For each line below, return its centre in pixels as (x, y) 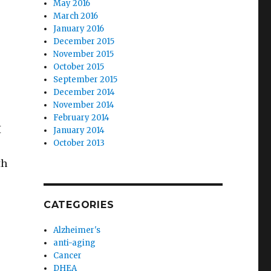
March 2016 (76, 16)
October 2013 (79, 143)
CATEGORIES (79, 205)
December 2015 (84, 41)
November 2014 (84, 105)
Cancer (68, 256)
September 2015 (86, 80)
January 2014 (79, 130)
